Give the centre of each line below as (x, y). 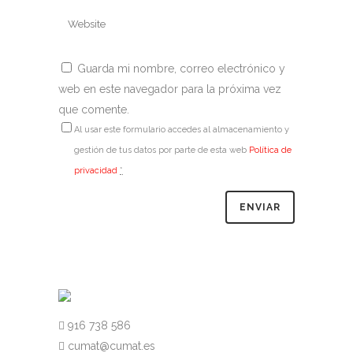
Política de (270, 150)
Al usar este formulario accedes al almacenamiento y (182, 130)
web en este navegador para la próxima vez (170, 89)
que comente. (94, 110)
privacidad (96, 171)
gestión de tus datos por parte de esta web (162, 150)
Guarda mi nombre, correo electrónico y (181, 69)
